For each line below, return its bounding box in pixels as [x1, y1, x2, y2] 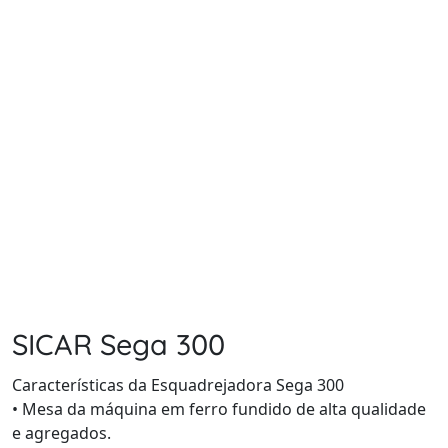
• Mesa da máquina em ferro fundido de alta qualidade [12, 398, 426, 420]
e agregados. [12, 422, 111, 444]
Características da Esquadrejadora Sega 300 [12, 374, 344, 396]
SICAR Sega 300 [12, 326, 225, 362]
